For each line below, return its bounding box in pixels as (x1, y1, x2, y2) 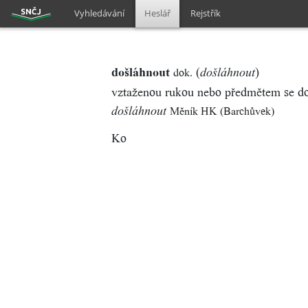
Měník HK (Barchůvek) (170, 105, 274, 118)
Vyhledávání (74, 7, 125, 19)
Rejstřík (190, 7, 221, 19)
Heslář (144, 7, 171, 19)
